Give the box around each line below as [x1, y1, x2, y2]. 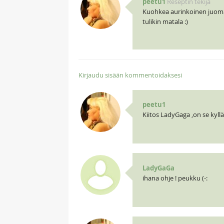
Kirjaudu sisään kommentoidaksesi [78, 70, 182, 79]
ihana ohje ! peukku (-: [142, 173, 207, 182]
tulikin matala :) [142, 17, 188, 26]
